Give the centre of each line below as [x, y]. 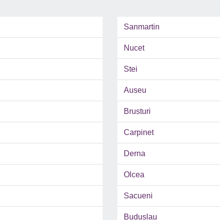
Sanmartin [142, 27]
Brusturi [137, 111]
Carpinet [139, 133]
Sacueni [138, 196]
